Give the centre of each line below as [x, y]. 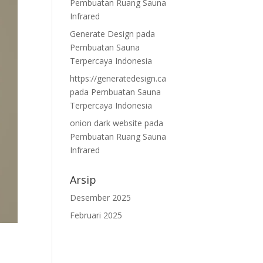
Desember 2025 [101, 198]
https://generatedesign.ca [118, 78]
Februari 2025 [96, 215]
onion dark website [106, 123]
